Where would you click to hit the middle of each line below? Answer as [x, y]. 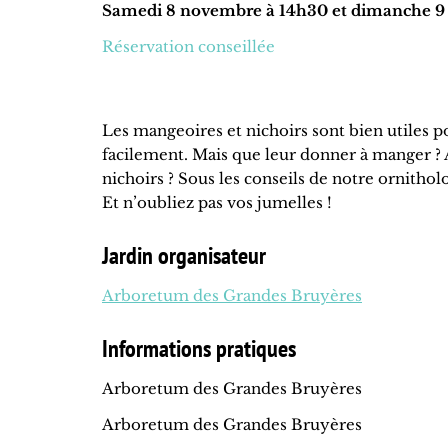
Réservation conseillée [188, 46]
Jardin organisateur [184, 255]
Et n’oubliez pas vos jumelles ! [217, 202]
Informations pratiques [199, 348]
